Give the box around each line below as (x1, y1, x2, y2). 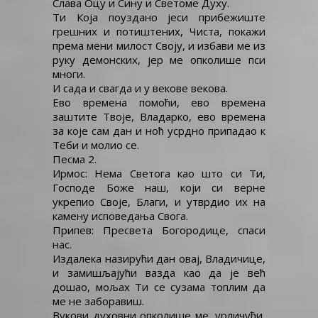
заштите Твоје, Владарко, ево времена (53, 109, 265, 124)
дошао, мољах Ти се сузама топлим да (53, 280, 265, 294)
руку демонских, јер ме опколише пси (53, 53, 265, 67)
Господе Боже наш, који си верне (53, 180, 265, 194)
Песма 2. (53, 152, 97, 166)
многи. (53, 67, 85, 81)
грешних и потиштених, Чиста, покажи (53, 24, 265, 38)
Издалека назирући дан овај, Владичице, (53, 251, 265, 265)
